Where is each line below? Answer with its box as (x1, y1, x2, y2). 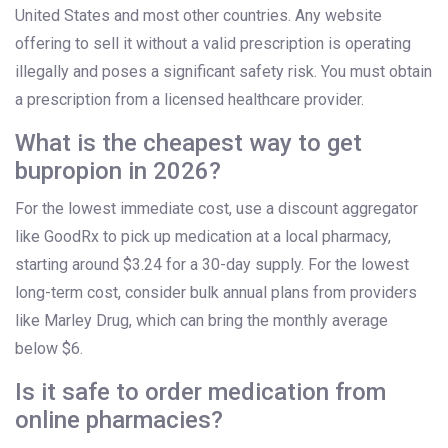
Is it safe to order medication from (15, 378, 386, 407)
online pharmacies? (15, 406, 223, 435)
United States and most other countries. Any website (15, 6, 382, 26)
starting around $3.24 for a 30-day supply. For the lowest (15, 255, 409, 275)
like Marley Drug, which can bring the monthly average (15, 311, 388, 331)
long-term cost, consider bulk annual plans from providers (15, 283, 417, 303)
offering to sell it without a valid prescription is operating (15, 34, 411, 54)
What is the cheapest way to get (15, 129, 362, 158)
